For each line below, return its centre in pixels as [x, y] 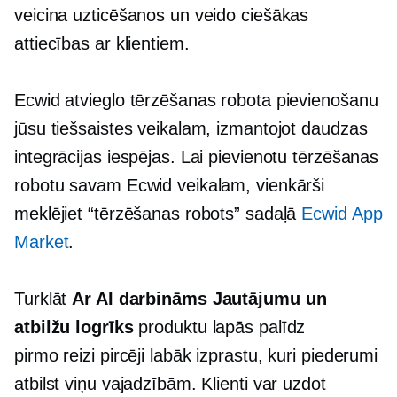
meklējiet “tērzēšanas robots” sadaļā [158, 213]
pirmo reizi [54, 355]
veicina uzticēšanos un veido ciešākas [162, 15]
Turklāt [43, 298]
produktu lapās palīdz [219, 327]
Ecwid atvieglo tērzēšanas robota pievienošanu [196, 100]
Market [42, 241]
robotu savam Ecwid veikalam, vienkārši [170, 185]
